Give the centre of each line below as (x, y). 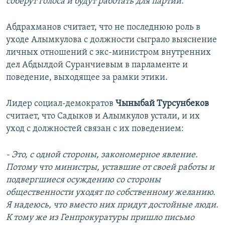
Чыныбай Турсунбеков (162, 104)
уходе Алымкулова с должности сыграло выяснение (111, 40)
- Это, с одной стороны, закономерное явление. (102, 155)
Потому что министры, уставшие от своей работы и (110, 168)
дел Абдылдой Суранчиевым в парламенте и (97, 65)
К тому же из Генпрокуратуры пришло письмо (100, 218)
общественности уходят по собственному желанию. (111, 193)
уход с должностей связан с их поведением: (95, 129)
